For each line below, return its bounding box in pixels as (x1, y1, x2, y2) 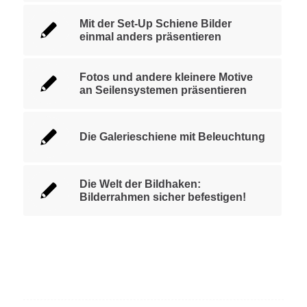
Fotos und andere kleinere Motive (79, 71, 253, 83)
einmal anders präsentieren (79, 30, 221, 42)
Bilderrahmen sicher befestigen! (79, 191, 246, 203)
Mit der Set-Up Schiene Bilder (79, 17, 232, 29)
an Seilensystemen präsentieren (79, 84, 247, 96)
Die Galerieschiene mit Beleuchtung (79, 130, 265, 143)
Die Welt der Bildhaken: (79, 177, 201, 190)
